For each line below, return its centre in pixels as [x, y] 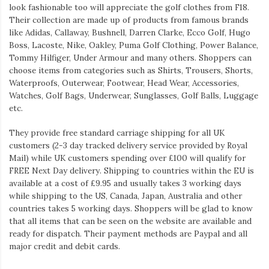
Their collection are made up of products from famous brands [129, 20]
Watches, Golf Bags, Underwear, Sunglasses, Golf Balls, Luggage [134, 95]
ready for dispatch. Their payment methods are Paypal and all [128, 234]
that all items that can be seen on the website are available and [130, 221]
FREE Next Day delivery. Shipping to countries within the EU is [131, 171]
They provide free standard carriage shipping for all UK [117, 133]
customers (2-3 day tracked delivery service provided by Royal [128, 146]
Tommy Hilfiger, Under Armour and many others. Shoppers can [130, 57]
